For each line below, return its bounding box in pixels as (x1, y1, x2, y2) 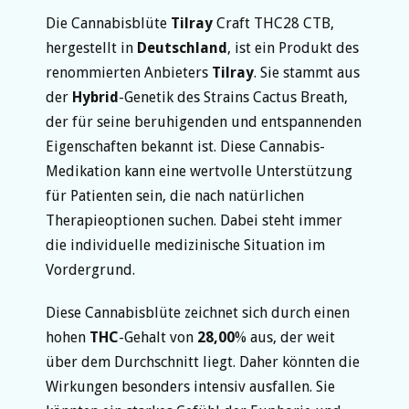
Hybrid (72, 88, 119, 106)
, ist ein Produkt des (227, 38, 359, 57)
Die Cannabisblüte (46, 14, 171, 32)
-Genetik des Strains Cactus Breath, (119, 88, 348, 106)
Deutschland (137, 38, 227, 57)
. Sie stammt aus (254, 63, 360, 81)
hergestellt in (46, 38, 137, 57)
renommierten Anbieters (46, 63, 212, 81)
